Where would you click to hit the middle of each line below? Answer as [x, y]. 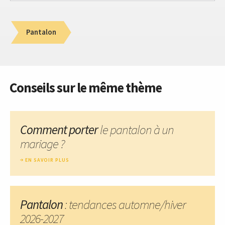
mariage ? [42, 143]
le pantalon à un [137, 129]
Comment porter [60, 129]
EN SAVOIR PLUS [47, 160]
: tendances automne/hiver [124, 204]
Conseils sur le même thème [86, 87]
